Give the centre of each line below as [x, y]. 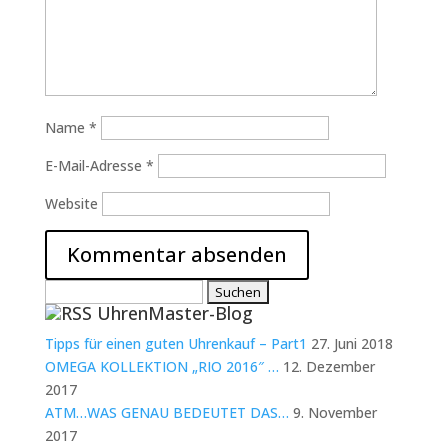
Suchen [67, 290]
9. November [334, 412]
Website [71, 203]
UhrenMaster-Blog [174, 313]
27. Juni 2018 [351, 343]
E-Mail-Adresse [95, 165]
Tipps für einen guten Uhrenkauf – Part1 [175, 343]
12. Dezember [328, 366]
